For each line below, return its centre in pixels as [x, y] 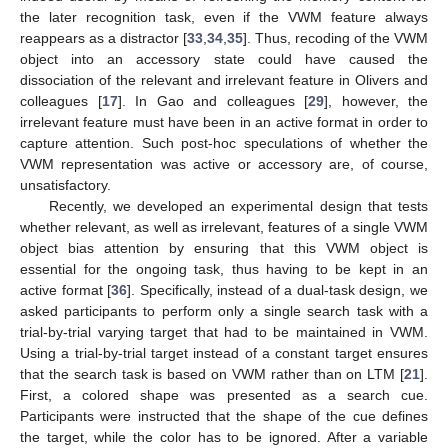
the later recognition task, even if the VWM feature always [224, 16]
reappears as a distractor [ [103, 37]
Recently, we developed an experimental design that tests [238, 205]
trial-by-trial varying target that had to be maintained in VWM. [224, 331]
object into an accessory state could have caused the [224, 58]
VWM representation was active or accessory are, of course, [224, 163]
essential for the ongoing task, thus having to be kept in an [224, 268]
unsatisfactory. [65, 184]
